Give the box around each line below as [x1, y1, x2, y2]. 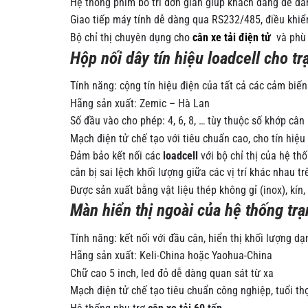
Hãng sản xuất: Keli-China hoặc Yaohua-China [70, 250, 272, 263]
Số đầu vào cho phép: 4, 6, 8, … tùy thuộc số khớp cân [70, 115, 305, 128]
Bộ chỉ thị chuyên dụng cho [70, 32, 192, 45]
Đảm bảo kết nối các [70, 150, 163, 163]
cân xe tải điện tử [192, 32, 271, 45]
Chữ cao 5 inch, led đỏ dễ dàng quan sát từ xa [70, 267, 274, 280]
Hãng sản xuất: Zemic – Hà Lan [70, 97, 210, 110]
